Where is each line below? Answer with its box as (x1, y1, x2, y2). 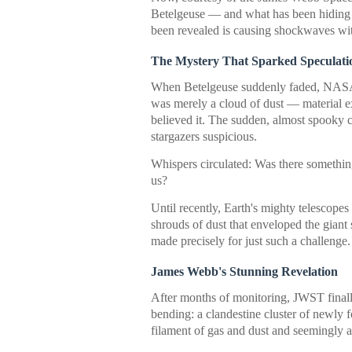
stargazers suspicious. (151, 130, 257, 143)
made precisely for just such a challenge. (151, 234, 350, 247)
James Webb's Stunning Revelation (151, 265, 338, 278)
